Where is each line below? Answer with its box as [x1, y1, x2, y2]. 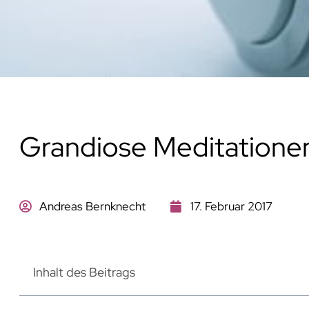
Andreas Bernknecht [39, 198, 146, 214]
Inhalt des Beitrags [32, 263, 135, 280]
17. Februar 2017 [190, 198, 272, 214]
